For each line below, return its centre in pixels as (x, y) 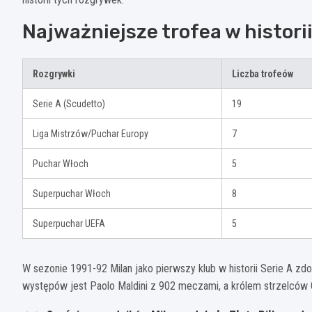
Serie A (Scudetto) (69, 104)
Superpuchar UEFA (69, 224)
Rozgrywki (54, 74)
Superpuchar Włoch (72, 194)
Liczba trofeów (263, 74)
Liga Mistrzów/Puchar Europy (91, 134)
